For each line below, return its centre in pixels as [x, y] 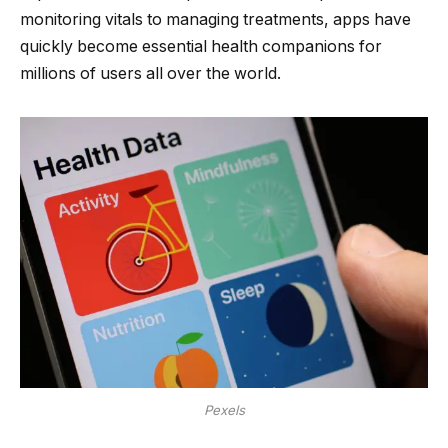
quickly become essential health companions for [201, 46]
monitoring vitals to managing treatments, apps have [215, 19]
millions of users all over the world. [150, 73]
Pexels [224, 410]
